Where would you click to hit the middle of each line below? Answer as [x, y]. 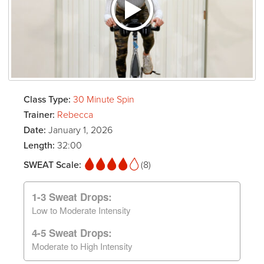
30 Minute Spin [104, 99]
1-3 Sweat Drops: [72, 197]
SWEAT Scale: [54, 165]
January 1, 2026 [80, 130]
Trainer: [40, 115]
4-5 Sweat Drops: [72, 232]
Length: [40, 145]
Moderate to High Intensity [82, 246]
